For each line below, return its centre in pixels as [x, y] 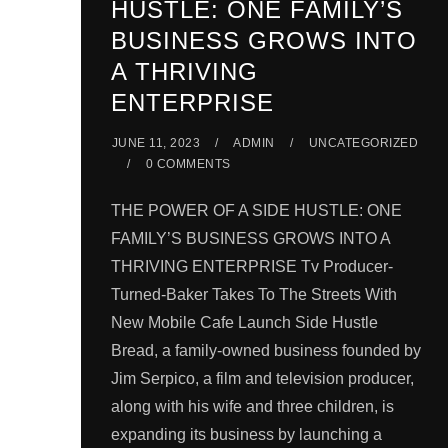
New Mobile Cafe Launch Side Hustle [244, 323]
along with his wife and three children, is [252, 407]
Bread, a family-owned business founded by [265, 351]
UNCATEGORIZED [363, 143]
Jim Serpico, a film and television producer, [262, 379]
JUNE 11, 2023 [156, 143]
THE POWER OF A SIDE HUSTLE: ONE [256, 211]
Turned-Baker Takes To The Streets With [253, 295]
